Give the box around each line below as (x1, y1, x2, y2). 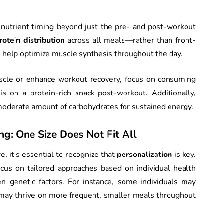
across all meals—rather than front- (64, 34, 196, 46)
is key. (172, 149, 196, 160)
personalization (117, 149, 172, 160)
